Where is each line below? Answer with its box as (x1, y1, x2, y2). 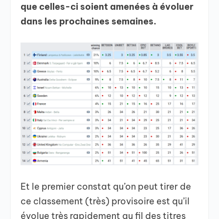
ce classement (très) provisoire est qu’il (21, 195, 190, 207)
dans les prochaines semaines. (21, 15, 157, 27)
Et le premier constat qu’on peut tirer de (21, 180, 192, 192)
